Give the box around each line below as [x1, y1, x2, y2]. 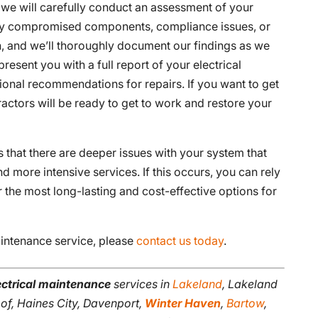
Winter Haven [145, 295, 221, 310]
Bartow [226, 295, 265, 310]
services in [111, 276, 173, 291]
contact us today [136, 233, 224, 248]
